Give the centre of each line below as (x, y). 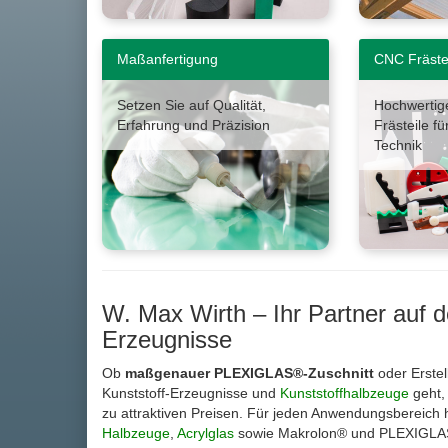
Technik (397, 145)
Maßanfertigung (167, 59)
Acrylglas (205, 433)
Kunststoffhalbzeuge (344, 393)
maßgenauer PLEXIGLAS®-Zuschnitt (249, 373)
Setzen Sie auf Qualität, (191, 105)
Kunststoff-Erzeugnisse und (191, 393)
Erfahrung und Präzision (193, 125)
